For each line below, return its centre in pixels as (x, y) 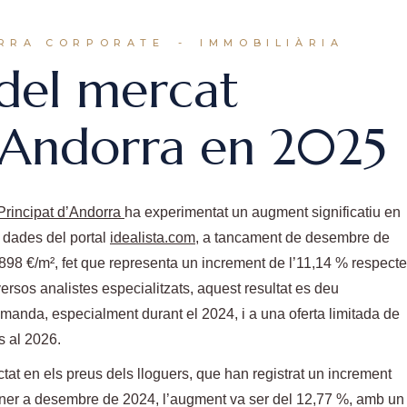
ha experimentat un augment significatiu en (263, 213)
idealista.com (153, 238)
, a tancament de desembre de (293, 238)
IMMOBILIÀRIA (272, 43)
